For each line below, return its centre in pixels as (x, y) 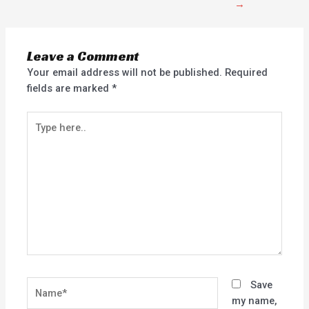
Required (247, 72)
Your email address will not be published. (125, 72)
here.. (40, 134)
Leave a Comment (83, 56)
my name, (254, 300)
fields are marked (70, 88)
